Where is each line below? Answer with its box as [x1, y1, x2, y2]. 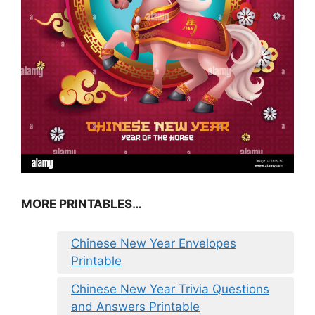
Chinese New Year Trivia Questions [71, 281, 269, 296]
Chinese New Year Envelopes [71, 236, 236, 250]
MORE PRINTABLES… [21, 197, 142, 212]
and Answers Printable [71, 299, 200, 314]
